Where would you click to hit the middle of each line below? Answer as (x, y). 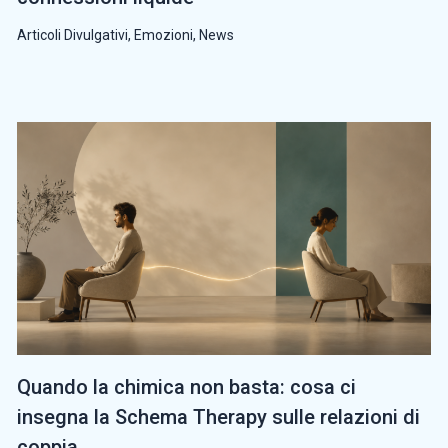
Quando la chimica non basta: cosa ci (186, 387)
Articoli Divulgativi (72, 35)
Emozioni (163, 35)
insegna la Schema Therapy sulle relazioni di (218, 417)
